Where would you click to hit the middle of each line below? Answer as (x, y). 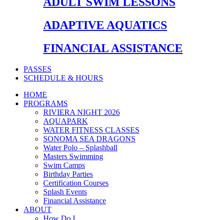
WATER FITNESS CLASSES (91, 130)
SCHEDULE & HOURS (63, 78)
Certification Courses (76, 183)
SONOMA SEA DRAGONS (89, 139)
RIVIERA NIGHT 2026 (82, 112)
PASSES (38, 69)
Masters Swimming (73, 157)
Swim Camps (64, 165)
